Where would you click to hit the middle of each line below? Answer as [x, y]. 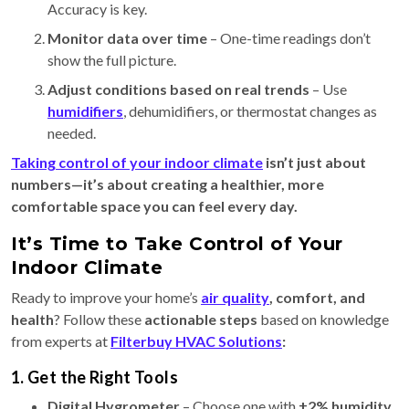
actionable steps [202, 319]
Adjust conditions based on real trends [178, 89]
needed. [72, 132]
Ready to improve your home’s [106, 297]
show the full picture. [112, 59]
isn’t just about [315, 162]
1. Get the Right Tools [94, 377]
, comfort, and [317, 297]
